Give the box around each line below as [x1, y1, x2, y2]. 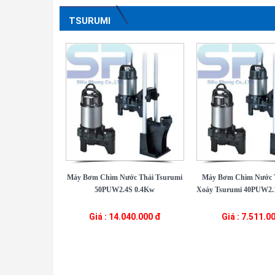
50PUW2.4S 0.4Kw [95, 185, 155, 194]
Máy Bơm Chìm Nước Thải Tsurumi [67, 173, 183, 182]
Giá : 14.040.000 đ [88, 212, 161, 222]
